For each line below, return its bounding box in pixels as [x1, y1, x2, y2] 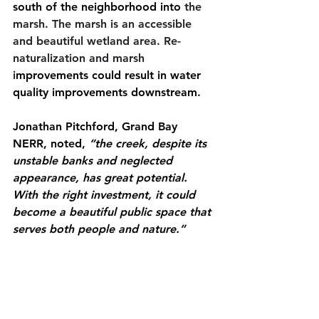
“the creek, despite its [89, 136, 210, 150]
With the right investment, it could [13, 187, 199, 202]
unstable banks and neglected [13, 153, 176, 167]
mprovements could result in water [16, 68, 204, 82]
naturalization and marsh [13, 51, 148, 65]
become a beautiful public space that [13, 204, 214, 219]
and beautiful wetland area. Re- [13, 33, 181, 48]
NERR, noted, [13, 136, 89, 150]
